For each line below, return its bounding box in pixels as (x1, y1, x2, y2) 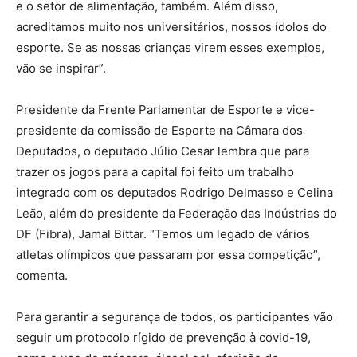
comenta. (16, 267, 68, 283)
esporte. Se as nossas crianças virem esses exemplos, (16, 39, 324, 55)
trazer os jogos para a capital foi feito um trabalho (16, 163, 294, 179)
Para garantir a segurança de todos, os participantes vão (16, 308, 333, 324)
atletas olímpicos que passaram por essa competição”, (16, 246, 320, 262)
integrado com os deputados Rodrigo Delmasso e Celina (16, 184, 333, 200)
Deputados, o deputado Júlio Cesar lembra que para (16, 143, 309, 159)
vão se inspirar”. (16, 60, 106, 76)
